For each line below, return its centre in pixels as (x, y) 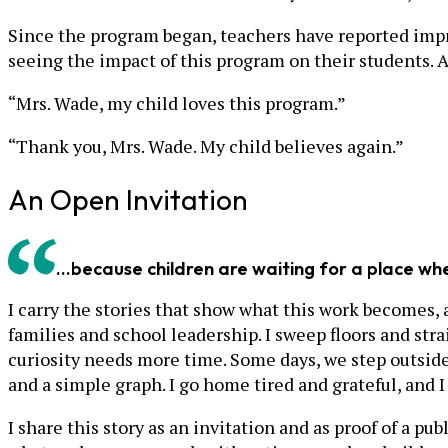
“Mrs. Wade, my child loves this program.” (177, 103)
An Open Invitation (128, 199)
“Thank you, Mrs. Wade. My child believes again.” (206, 146)
